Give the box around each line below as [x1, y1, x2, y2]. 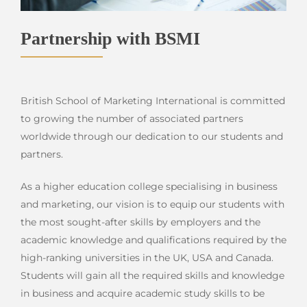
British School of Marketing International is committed [21, 94, 285, 107]
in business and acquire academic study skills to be [21, 286, 265, 299]
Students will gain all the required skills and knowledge [21, 269, 284, 282]
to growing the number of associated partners [21, 112, 243, 125]
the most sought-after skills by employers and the [21, 215, 260, 228]
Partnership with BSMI [21, 28, 200, 49]
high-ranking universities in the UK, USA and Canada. [21, 251, 273, 264]
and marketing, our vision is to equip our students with [21, 197, 284, 210]
